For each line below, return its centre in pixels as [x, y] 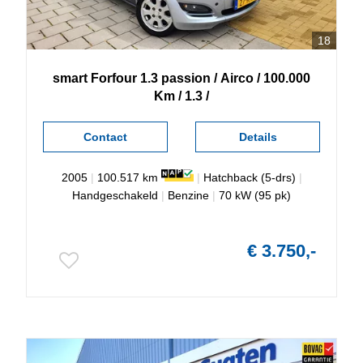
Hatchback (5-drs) [249, 177]
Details [258, 137]
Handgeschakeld [115, 195]
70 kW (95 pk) [255, 195]
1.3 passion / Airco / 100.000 [225, 78]
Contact [105, 137]
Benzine [188, 195]
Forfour [114, 78]
